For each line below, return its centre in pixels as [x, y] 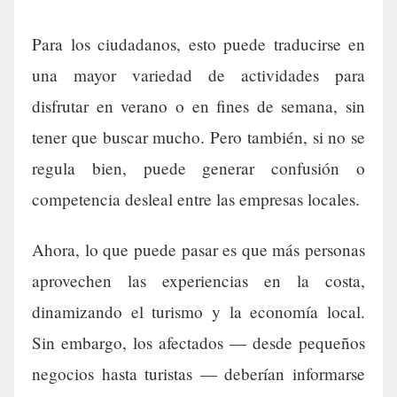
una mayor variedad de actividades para [198, 75]
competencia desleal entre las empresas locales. [196, 199]
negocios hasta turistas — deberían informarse [198, 374]
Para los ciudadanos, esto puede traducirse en [198, 44]
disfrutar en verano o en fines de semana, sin [198, 106]
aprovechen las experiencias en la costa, [198, 281]
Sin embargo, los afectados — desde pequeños [198, 343]
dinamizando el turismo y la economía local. [198, 312]
